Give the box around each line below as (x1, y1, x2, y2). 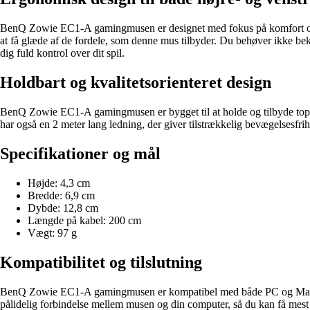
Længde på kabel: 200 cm (28, 214, 141, 226)
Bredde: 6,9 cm (28, 189, 95, 201)
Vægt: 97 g (28, 226, 77, 239)
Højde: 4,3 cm (28, 176, 90, 189)
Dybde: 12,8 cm (28, 201, 98, 214)
